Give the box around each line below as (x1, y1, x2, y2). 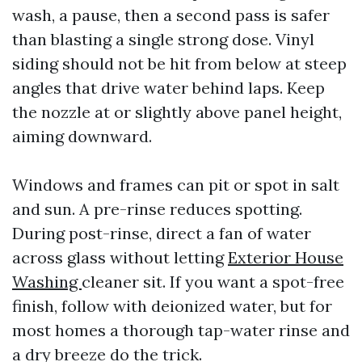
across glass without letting (12, 247, 228, 267)
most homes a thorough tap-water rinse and (12, 320, 350, 340)
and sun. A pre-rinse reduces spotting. (12, 199, 302, 219)
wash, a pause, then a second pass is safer (12, 5, 330, 25)
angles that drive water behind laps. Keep (12, 78, 325, 98)
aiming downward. (12, 126, 152, 146)
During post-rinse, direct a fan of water (12, 223, 311, 243)
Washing (12, 271, 82, 292)
